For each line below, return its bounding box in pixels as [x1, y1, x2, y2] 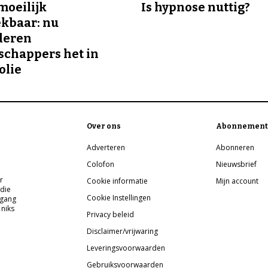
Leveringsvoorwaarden [87, 243, 166, 254]
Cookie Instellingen [87, 193, 151, 203]
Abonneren [216, 142, 255, 153]
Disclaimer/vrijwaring [87, 226, 159, 237]
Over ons [87, 122, 121, 131]
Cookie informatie [87, 176, 148, 187]
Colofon [87, 159, 115, 170]
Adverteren [87, 142, 126, 153]
